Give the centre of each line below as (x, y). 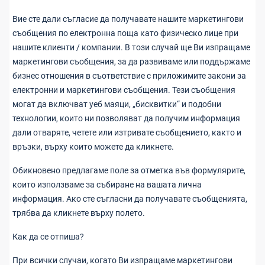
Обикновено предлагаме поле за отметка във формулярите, (129, 170)
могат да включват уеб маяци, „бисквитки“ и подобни (117, 104)
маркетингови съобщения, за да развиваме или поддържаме (131, 62)
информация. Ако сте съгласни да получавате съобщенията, (130, 199)
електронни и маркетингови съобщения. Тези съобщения (124, 90)
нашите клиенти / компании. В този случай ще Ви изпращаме (131, 47)
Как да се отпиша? (48, 237)
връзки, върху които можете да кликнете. (93, 147)
